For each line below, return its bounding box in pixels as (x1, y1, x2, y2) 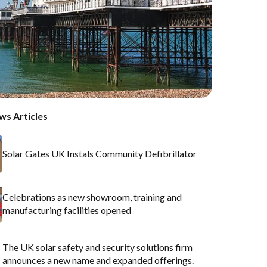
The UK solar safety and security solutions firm (2, 241, 193, 253)
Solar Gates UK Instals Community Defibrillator (2, 148, 197, 160)
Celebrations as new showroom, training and (2, 191, 182, 203)
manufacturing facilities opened (2, 204, 131, 216)
